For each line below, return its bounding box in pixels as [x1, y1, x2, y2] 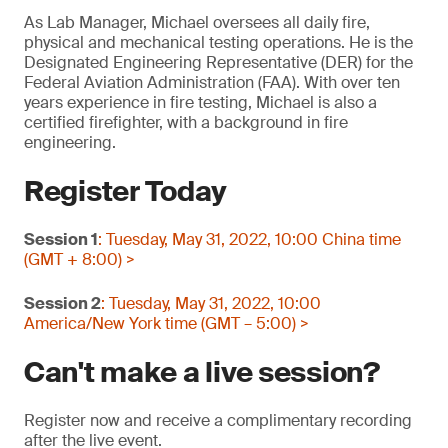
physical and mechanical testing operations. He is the [24, 32, 413, 53]
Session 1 [24, 229, 98, 250]
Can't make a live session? [24, 354, 380, 391]
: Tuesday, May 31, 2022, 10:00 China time [98, 229, 401, 250]
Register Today [24, 173, 228, 210]
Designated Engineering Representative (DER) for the [24, 52, 413, 73]
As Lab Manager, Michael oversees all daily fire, [24, 12, 370, 33]
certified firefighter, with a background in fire [24, 112, 348, 133]
